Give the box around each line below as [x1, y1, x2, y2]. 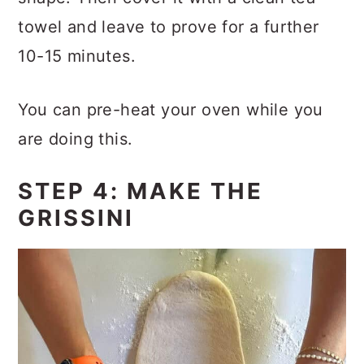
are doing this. [18, 128, 133, 149]
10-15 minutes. [18, 45, 136, 66]
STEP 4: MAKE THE [18, 176, 264, 205]
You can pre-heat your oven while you [18, 99, 323, 119]
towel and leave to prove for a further [18, 16, 319, 37]
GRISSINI [18, 203, 135, 232]
